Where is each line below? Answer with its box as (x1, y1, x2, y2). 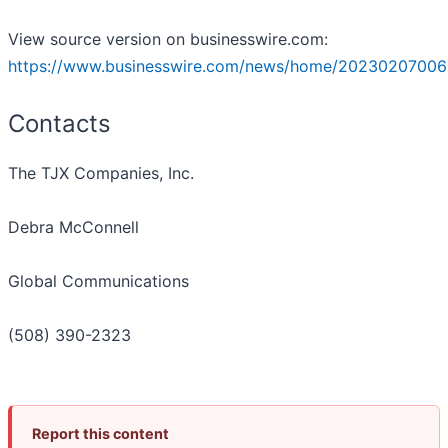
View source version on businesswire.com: (8, 29, 328, 50)
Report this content (32, 425, 169, 443)
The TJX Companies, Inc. (8, 163, 194, 184)
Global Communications (8, 271, 189, 292)
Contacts (8, 109, 111, 139)
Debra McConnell (8, 217, 139, 238)
